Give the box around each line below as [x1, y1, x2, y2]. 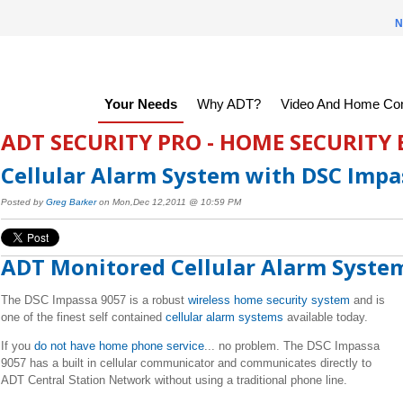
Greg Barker [45, 197, 96, 208]
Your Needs [103, 96, 177, 112]
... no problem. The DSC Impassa [203, 338, 380, 353]
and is [349, 292, 385, 307]
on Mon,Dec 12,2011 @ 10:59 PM [95, 197, 241, 208]
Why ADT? [196, 96, 261, 112]
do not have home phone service [33, 338, 204, 353]
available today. [282, 309, 375, 324]
